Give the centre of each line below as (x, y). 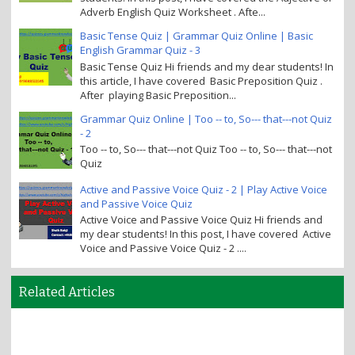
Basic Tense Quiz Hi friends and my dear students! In (207, 66)
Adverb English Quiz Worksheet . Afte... (173, 11)
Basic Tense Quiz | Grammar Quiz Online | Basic (197, 35)
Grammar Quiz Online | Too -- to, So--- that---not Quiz (206, 118)
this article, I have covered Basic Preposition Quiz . (201, 80)
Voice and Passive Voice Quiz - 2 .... (163, 248)
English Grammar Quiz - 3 (140, 50)
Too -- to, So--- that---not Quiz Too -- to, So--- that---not (206, 149)
